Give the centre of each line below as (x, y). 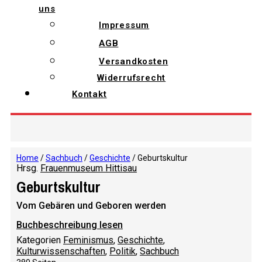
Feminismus (88, 240)
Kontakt (89, 94)
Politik (123, 251)
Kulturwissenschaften (61, 251)
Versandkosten (134, 61)
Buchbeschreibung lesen (70, 225)
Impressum (124, 25)
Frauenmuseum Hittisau (89, 168)
